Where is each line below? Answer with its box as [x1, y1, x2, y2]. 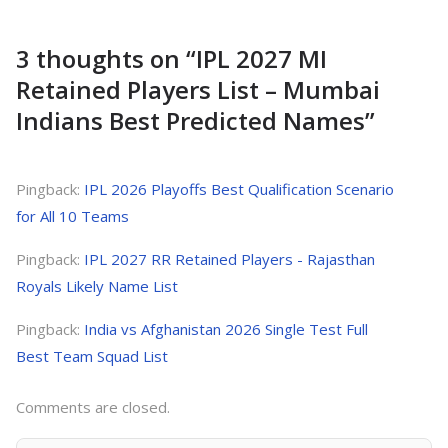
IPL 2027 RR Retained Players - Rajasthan [84, 249, 375, 270]
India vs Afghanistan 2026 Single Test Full [84, 319, 368, 340]
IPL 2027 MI [196, 42, 327, 76]
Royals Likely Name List [16, 276, 178, 297]
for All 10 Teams [16, 206, 129, 227]
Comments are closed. [16, 397, 170, 418]
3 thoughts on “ [16, 42, 196, 76]
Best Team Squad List [16, 346, 168, 367]
